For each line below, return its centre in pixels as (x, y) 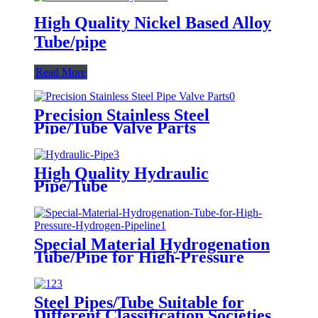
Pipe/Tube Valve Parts (115, 127)
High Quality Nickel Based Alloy (153, 22)
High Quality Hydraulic (121, 173)
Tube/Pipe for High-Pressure (139, 257)
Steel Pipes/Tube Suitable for (139, 302)
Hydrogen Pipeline (103, 269)
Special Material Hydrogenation (152, 244)
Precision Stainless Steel (122, 115)
